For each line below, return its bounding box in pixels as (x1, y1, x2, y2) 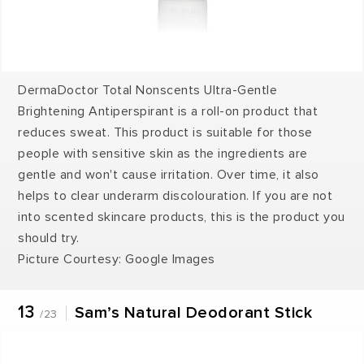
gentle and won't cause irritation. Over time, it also (18, 166, 319, 183)
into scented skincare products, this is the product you (18, 208, 345, 225)
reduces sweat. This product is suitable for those (18, 123, 313, 141)
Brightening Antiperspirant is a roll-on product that (18, 102, 318, 119)
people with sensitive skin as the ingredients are (18, 145, 308, 162)
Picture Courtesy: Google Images (18, 250, 215, 267)
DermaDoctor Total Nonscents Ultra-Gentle (18, 81, 278, 98)
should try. (18, 229, 80, 246)
